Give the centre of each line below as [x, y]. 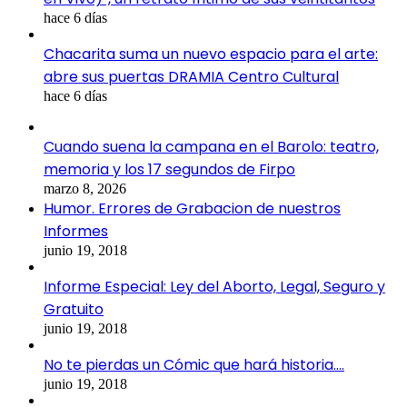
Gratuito [74, 310]
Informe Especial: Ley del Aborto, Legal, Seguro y [214, 287]
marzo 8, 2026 [85, 189]
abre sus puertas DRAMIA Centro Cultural [191, 77]
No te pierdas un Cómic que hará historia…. [194, 365]
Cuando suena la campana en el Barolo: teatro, [211, 147]
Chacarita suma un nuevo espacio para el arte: [211, 55]
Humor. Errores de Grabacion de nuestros [192, 209]
